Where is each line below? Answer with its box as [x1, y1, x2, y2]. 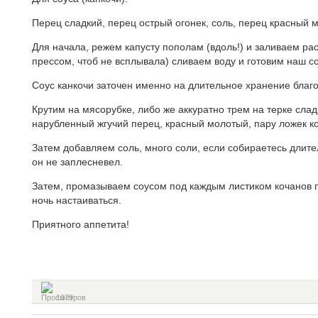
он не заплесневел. [32, 156, 123, 168]
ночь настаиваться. [32, 194, 121, 206]
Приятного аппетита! [32, 219, 129, 230]
